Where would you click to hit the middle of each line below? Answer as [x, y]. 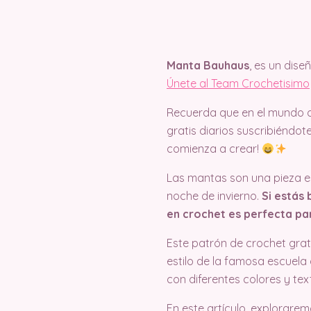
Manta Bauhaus [208, 65]
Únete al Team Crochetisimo [238, 83]
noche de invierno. [213, 196]
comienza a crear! [214, 149]
